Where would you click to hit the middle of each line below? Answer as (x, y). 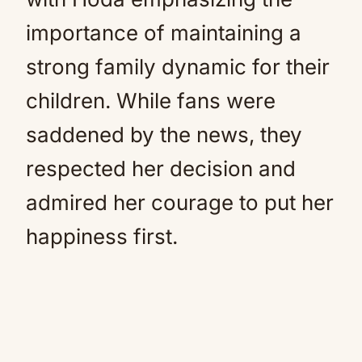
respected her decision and (161, 168)
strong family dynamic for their (178, 67)
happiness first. (102, 236)
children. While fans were (151, 101)
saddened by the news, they (164, 135)
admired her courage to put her (180, 202)
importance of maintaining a (164, 33)
